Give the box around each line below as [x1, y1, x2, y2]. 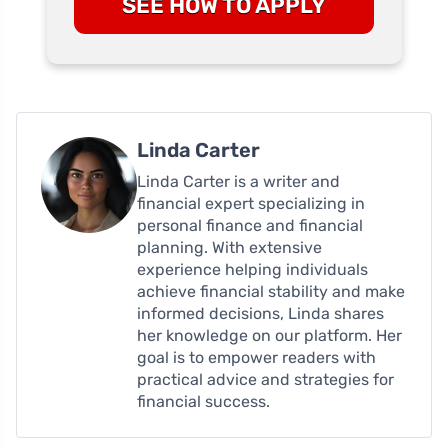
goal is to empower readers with [137, 347, 376, 367]
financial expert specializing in [137, 193, 365, 213]
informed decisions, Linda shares [137, 303, 384, 323]
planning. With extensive [137, 237, 322, 257]
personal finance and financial [137, 215, 363, 235]
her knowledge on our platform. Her [137, 325, 402, 345]
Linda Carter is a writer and [137, 171, 340, 191]
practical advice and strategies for [137, 369, 394, 389]
